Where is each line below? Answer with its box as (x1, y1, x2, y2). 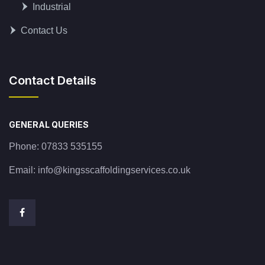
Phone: (9, 141, 41, 152)
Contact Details (9, 73, 96, 88)
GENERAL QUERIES (9, 119, 89, 130)
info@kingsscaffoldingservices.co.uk (38, 165, 190, 176)
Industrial (33, 2, 71, 12)
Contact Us (21, 25, 67, 36)
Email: (9, 165, 38, 176)
